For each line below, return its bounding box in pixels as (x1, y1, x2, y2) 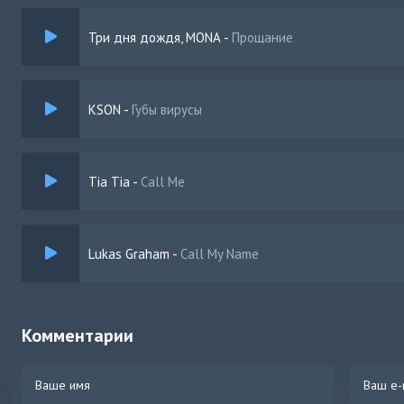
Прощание (232, 28, 293, 46)
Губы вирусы (132, 100, 202, 118)
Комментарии (22, 324, 133, 347)
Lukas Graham (88, 244, 170, 262)
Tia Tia (88, 172, 130, 190)
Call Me (141, 172, 185, 190)
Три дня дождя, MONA (88, 28, 221, 46)
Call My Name (180, 244, 259, 262)
